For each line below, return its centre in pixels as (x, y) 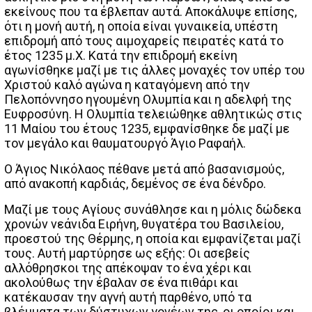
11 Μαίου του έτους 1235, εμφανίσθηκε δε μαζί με (147, 128)
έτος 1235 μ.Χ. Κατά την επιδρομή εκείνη (121, 55)
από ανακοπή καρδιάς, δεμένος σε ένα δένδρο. (135, 183)
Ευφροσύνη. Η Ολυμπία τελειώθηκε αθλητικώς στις (153, 114)
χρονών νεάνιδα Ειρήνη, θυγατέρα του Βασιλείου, (144, 224)
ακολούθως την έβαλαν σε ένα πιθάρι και (121, 282)
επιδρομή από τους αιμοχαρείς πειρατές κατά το (144, 40)
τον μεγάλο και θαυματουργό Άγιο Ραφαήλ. (125, 143)
